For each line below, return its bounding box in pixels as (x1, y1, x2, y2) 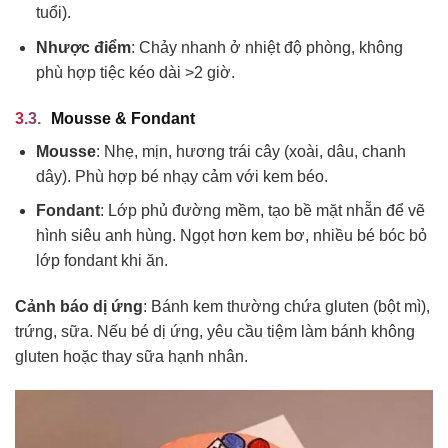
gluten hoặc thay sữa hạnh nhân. (15, 348, 248, 366)
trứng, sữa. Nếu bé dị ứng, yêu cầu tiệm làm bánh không (15, 323, 415, 341)
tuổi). (35, 4, 71, 22)
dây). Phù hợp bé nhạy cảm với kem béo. (35, 167, 328, 185)
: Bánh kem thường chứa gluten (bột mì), (143, 298, 430, 316)
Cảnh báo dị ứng (15, 298, 143, 316)
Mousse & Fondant (51, 109, 195, 127)
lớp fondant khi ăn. (35, 252, 168, 270)
